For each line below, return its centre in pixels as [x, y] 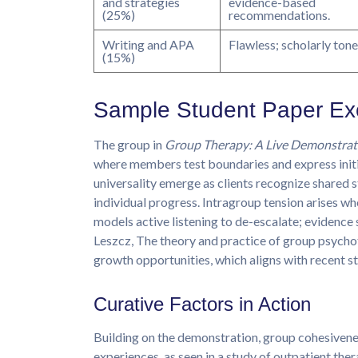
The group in [129, 144]
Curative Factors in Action [202, 304]
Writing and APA [148, 44]
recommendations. [279, 14]
